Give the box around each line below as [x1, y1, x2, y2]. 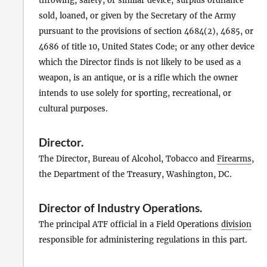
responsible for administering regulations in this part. [39, 235, 247, 246]
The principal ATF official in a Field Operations [39, 219, 221, 230]
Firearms [217, 154, 252, 164]
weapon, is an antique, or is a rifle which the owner [39, 72, 238, 83]
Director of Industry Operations [39, 201, 200, 215]
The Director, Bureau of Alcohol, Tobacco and [39, 154, 217, 164]
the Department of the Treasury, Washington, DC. [39, 169, 232, 179]
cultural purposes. [39, 103, 108, 114]
